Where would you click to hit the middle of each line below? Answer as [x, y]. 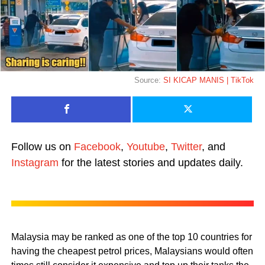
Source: [149, 80]
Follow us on [42, 146]
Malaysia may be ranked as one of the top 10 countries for [131, 237]
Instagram [35, 162]
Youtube [146, 146]
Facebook [97, 146]
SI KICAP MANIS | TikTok [209, 80]
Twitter [186, 146]
